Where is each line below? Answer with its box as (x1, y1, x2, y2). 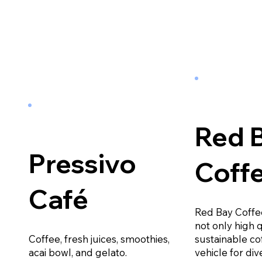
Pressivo (28, 147, 136, 180)
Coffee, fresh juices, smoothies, (28, 232, 170, 245)
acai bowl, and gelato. (28, 246, 127, 258)
